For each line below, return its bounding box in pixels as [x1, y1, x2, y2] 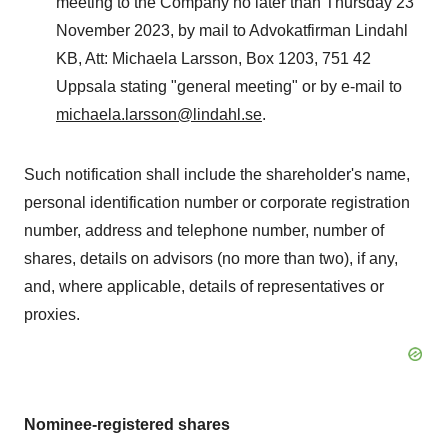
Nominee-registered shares [24, 416, 230, 433]
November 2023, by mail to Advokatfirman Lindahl [56, 22, 408, 39]
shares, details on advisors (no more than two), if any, [24, 250, 398, 267]
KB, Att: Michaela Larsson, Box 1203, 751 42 [56, 50, 371, 67]
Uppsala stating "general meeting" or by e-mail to [56, 78, 402, 95]
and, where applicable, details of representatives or [24, 278, 384, 295]
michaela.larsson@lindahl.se [56, 106, 262, 123]
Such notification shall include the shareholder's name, [24, 166, 410, 183]
